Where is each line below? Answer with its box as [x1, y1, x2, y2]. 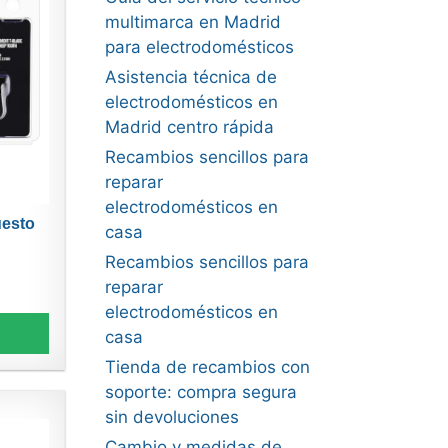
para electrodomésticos [104, 37, 294, 57]
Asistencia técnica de [104, 67, 277, 87]
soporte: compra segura [104, 382, 297, 402]
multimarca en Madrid [104, 12, 281, 32]
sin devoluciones [104, 407, 239, 427]
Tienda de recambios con [104, 357, 310, 377]
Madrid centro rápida [104, 117, 274, 137]
